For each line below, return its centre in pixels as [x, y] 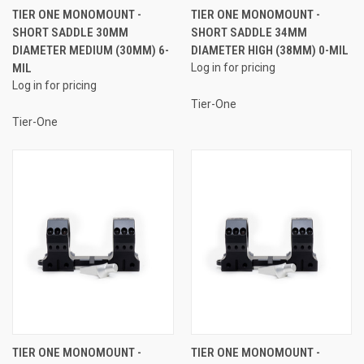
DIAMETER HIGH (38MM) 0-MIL [269, 50]
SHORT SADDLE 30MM [70, 32]
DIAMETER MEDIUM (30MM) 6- [91, 50]
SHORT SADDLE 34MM [249, 32]
